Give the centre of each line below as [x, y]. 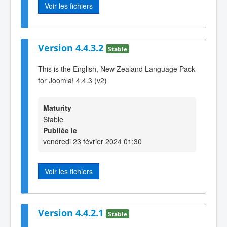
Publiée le [60, 130]
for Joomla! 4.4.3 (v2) [72, 80]
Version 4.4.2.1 [72, 213]
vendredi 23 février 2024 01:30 [92, 141]
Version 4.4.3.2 [72, 47]
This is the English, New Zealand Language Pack [117, 69]
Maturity [57, 108]
